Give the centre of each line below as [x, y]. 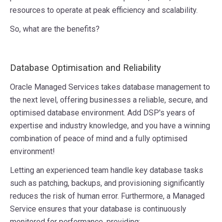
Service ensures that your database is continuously [98, 209]
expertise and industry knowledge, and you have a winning [110, 126]
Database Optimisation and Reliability [85, 68]
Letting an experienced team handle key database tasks [107, 170]
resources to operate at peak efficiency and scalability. [104, 10]
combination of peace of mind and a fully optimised [99, 139]
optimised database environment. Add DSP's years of [103, 113]
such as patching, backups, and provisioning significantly [107, 183]
